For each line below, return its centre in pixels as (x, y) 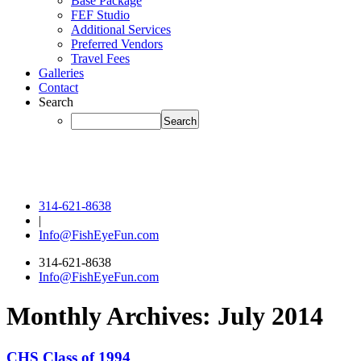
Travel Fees (100, 58)
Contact (58, 87)
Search (56, 102)
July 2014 (270, 316)
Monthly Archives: (112, 316)
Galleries (61, 73)
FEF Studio (100, 15)
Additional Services (121, 29)
